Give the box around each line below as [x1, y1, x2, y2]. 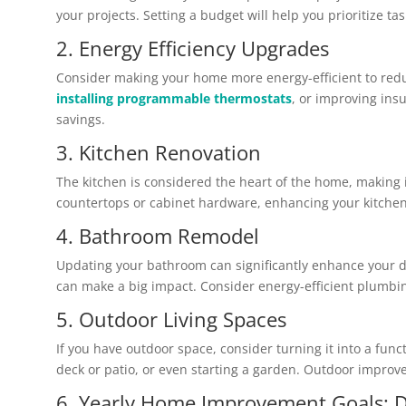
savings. [56, 111, 105, 129]
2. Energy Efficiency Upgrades [56, 34, 329, 63]
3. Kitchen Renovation [56, 139, 261, 167]
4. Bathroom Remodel [56, 222, 259, 250]
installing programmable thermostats [56, 90, 292, 108]
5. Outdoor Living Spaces [56, 305, 286, 333]
